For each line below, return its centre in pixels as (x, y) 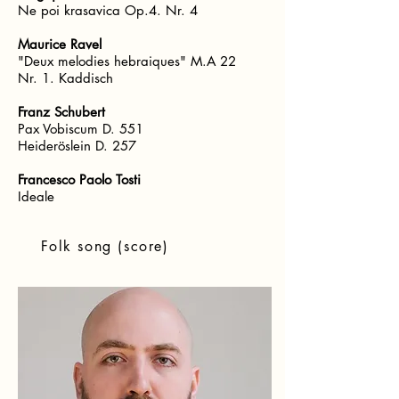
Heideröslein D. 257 (79, 146)
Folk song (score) (105, 246)
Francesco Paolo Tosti (79, 179)
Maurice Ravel (60, 44)
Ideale (36, 196)
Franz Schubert (61, 112)
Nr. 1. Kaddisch (65, 78)
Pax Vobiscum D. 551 (83, 129)
